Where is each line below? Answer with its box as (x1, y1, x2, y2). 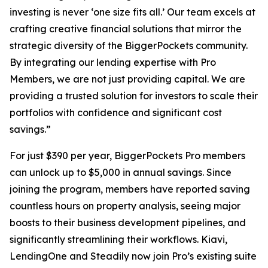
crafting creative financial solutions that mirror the (10, 22, 242, 35)
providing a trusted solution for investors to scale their (10, 89, 258, 102)
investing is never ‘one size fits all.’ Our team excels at (10, 5, 255, 18)
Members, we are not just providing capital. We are (10, 72, 245, 85)
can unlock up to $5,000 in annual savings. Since (10, 166, 232, 178)
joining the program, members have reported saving (10, 182, 250, 195)
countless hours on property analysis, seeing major (10, 199, 240, 212)
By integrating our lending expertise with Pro (10, 56, 216, 68)
